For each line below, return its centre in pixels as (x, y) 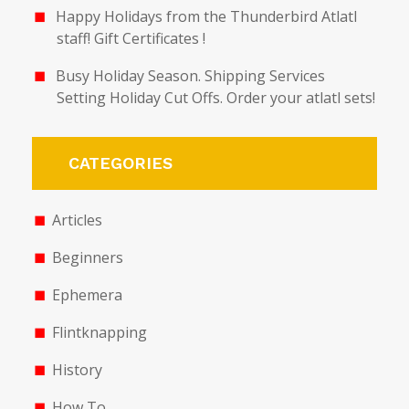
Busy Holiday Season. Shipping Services (190, 75)
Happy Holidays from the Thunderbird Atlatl (206, 16)
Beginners (87, 257)
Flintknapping (99, 332)
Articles (77, 220)
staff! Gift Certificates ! (131, 38)
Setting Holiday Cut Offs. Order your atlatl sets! (216, 97)
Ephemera (87, 294)
